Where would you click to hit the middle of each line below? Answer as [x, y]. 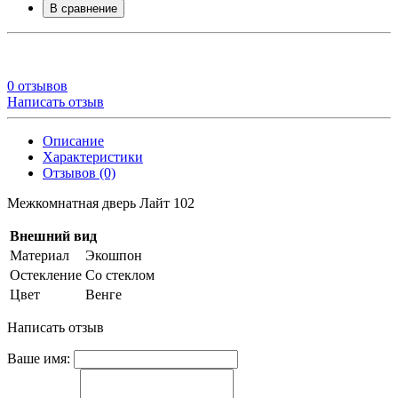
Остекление [46, 275]
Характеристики [93, 156]
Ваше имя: [39, 358]
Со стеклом [120, 275]
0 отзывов [37, 85]
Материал [40, 255]
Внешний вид [53, 235]
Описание [73, 140]
